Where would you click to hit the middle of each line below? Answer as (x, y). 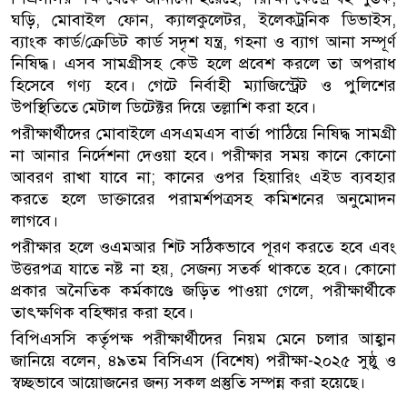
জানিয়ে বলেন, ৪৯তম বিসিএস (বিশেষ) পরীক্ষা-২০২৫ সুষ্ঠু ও (203, 361)
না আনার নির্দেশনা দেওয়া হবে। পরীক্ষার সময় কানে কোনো (203, 156)
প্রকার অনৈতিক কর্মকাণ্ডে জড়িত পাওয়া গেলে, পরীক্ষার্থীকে (203, 291)
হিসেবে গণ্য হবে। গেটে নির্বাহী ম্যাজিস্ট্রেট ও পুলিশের (203, 86)
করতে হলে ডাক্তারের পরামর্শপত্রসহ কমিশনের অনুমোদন (203, 199)
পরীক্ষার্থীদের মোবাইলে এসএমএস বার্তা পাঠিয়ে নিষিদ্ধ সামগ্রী (203, 134)
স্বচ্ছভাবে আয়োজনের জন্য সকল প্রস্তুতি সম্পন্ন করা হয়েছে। (188, 383)
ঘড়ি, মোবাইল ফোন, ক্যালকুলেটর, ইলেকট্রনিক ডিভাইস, (203, 20)
